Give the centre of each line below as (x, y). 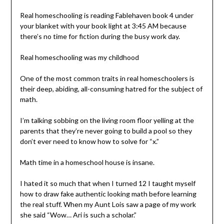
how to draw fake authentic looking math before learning (108, 193)
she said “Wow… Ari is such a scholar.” (78, 214)
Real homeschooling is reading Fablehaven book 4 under (106, 15)
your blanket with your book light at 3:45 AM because (103, 25)
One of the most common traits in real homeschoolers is (107, 78)
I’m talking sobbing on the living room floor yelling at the (107, 120)
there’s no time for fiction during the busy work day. (100, 36)
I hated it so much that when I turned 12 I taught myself (107, 183)
